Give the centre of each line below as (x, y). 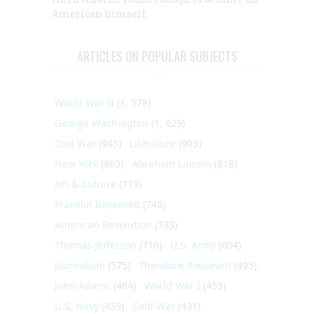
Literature (153, 143)
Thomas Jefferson (96, 245)
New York (76, 163)
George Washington (102, 123)
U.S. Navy (77, 306)
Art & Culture (86, 184)
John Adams (83, 285)
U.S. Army (193, 245)
